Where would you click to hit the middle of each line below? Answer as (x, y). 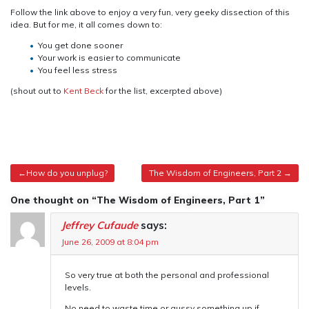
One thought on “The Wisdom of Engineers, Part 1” (138, 199)
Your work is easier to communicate (109, 57)
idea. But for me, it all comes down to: (86, 24)
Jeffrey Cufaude (99, 225)
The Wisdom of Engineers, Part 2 (215, 172)
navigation (52, 193)
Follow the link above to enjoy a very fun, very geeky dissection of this (150, 12)
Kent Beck (83, 90)
